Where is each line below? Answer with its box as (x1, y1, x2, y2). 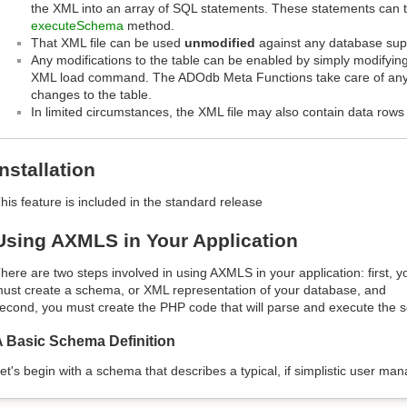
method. (124, 17, 174, 33)
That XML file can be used (31, 35, 184, 50)
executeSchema (31, 17, 124, 33)
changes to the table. (31, 86, 152, 102)
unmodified (184, 35, 255, 50)
